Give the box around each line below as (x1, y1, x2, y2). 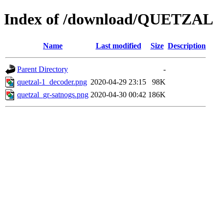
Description (168, 41, 206, 50)
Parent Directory (17, 65, 68, 73)
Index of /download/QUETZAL (4, 10, 213, 28)
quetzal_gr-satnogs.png (17, 90, 88, 99)
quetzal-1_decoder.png (17, 77, 87, 86)
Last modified (95, 41, 141, 50)
